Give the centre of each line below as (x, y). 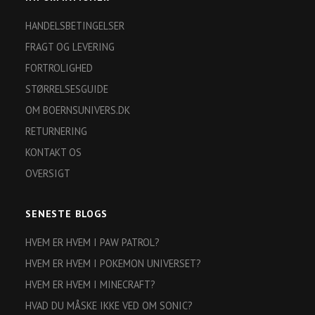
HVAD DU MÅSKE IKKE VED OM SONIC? (109, 306)
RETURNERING (56, 131)
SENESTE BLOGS (66, 214)
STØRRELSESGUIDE (67, 89)
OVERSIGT (48, 174)
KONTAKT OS (53, 153)
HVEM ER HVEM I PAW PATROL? (92, 243)
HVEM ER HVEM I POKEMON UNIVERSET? (113, 264)
